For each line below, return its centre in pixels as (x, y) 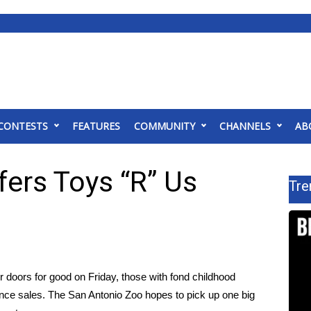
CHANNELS (245, 126)
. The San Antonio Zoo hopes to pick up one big (149, 295)
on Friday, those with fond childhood (153, 277)
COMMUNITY (165, 126)
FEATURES (96, 126)
